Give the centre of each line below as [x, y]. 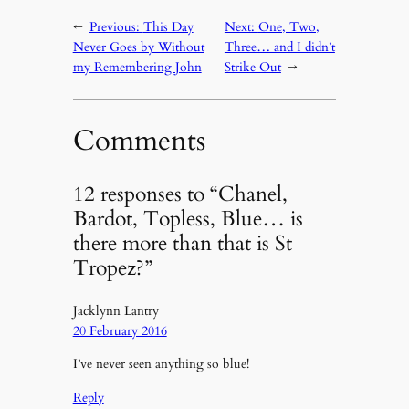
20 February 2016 [120, 330]
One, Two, [288, 27]
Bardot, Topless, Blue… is [188, 218]
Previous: [116, 27]
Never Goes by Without [138, 47]
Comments [139, 140]
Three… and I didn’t [279, 47]
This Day [168, 27]
